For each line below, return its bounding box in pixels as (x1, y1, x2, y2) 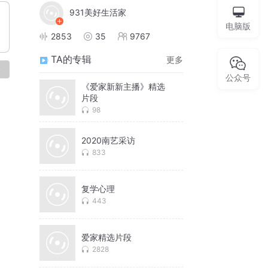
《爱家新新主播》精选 (81, 81, 165, 92)
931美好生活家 (69, 7, 126, 18)
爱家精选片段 (81, 232, 132, 243)
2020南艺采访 (81, 135, 135, 146)
